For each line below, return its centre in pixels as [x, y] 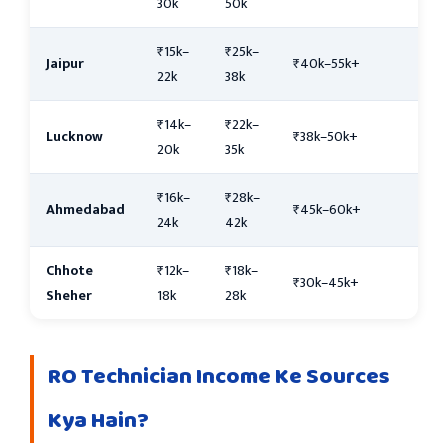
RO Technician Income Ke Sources [219, 376]
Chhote [69, 270]
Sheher [69, 295]
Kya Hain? [98, 420]
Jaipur [65, 63]
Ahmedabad [85, 209]
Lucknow [74, 136]
